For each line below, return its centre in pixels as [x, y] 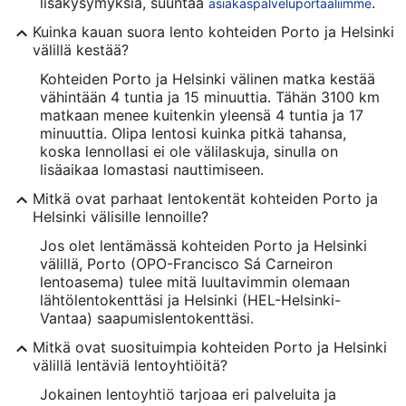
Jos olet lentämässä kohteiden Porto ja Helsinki [203, 245]
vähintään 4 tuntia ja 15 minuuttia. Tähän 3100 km [210, 97]
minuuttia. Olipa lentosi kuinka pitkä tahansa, [193, 133]
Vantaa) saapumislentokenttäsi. [147, 318]
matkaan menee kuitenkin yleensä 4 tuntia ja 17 [202, 115]
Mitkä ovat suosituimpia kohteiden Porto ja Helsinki [210, 347]
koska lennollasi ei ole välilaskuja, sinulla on [189, 151]
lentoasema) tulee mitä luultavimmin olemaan [195, 281]
